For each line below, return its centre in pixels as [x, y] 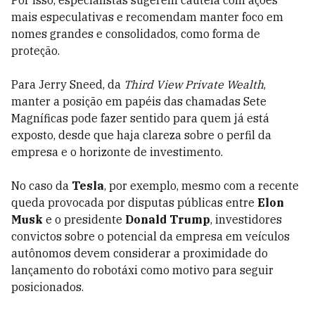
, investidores [246, 219]
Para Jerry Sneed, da [66, 84]
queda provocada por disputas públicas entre [134, 202]
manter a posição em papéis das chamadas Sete [139, 101]
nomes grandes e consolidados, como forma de [136, 34]
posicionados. [47, 287]
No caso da [41, 186]
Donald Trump [168, 219]
